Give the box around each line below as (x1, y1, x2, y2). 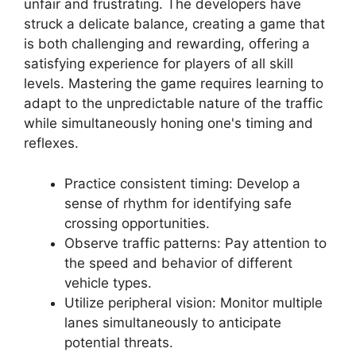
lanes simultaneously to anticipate (64, 314, 281, 331)
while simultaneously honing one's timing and (24, 115, 313, 132)
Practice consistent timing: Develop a (64, 175, 300, 192)
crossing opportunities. (64, 215, 210, 231)
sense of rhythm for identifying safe (64, 195, 292, 211)
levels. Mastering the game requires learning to (24, 75, 323, 92)
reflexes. (24, 135, 79, 152)
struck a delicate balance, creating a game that (24, 16, 325, 33)
